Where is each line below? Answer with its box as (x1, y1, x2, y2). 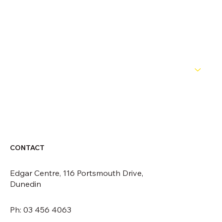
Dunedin (10, 178, 41, 189)
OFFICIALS (13, 14, 54, 24)
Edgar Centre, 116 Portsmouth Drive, (10, 167, 143, 178)
